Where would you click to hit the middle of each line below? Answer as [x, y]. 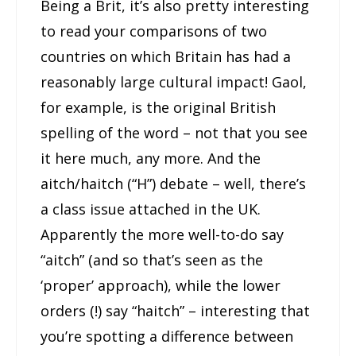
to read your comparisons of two [154, 31]
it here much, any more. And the [151, 159]
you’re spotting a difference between [167, 337]
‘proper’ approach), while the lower [161, 286]
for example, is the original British [158, 108]
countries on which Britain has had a [166, 57]
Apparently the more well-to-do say [162, 235]
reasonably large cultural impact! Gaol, [174, 82]
